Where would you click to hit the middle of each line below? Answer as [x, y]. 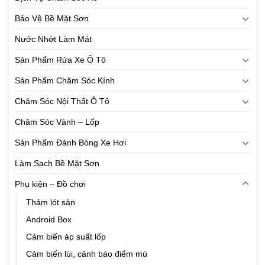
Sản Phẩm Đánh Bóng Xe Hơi [70, 143]
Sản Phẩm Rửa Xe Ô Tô [60, 60]
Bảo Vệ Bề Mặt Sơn [52, 18]
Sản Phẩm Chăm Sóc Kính [65, 80]
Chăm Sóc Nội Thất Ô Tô [62, 101]
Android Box [49, 219]
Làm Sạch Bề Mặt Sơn [57, 163]
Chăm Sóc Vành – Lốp [57, 122]
